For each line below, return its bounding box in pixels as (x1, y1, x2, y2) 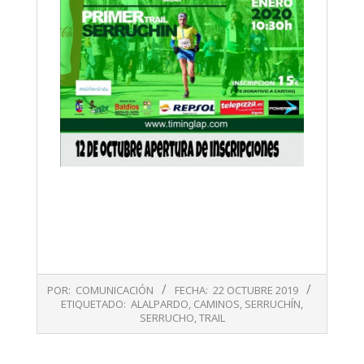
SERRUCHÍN (245, 296, 301, 311)
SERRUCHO (139, 310, 194, 325)
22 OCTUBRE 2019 (213, 282, 298, 297)
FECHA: (175, 282, 208, 297)
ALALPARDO (131, 296, 188, 311)
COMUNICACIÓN (76, 282, 154, 297)
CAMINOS (193, 296, 240, 311)
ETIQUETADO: (61, 296, 126, 311)
